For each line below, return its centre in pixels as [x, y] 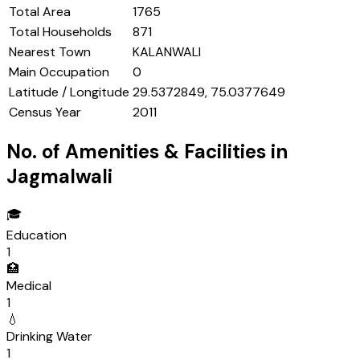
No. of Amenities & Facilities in [147, 152]
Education [37, 235]
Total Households [60, 32]
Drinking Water [49, 337]
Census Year [45, 112]
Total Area [40, 12]
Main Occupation [59, 72]
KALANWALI [167, 52]
